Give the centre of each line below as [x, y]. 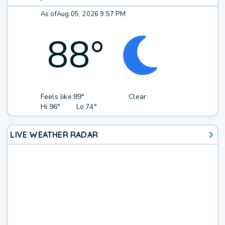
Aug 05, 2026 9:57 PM [91, 14]
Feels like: [57, 97]
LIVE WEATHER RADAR [54, 135]
